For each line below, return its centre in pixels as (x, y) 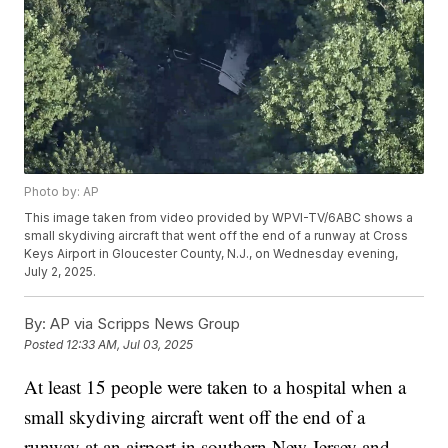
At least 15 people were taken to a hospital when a (215, 387)
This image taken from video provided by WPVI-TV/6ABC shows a (219, 218)
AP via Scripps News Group (143, 324)
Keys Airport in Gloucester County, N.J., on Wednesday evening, (211, 254)
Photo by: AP (62, 192)
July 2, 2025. (60, 272)
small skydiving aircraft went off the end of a (195, 417)
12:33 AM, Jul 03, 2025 (130, 345)
